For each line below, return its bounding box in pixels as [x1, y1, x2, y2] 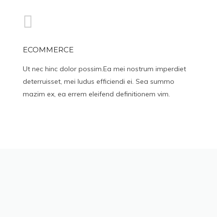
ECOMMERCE [23, 45, 74, 54]
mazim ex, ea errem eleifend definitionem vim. [23, 90, 170, 98]
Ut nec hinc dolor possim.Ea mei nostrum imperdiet [23, 64, 186, 73]
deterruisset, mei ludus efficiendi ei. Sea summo [23, 77, 175, 86]
